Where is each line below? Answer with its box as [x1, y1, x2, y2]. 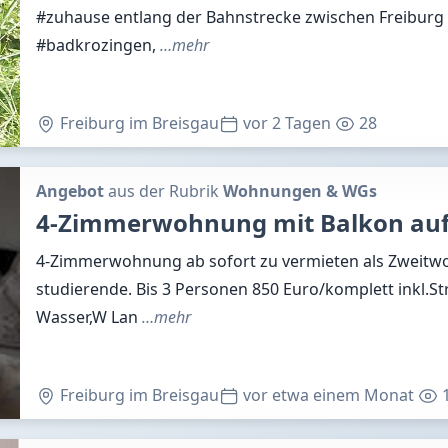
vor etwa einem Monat [239, 384, 414, 406]
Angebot [36, 180, 104, 202]
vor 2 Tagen [239, 112, 331, 134]
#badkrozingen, [36, 34, 160, 56]
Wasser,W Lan [36, 306, 142, 328]
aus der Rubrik [104, 180, 223, 202]
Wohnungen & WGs [223, 180, 377, 202]
